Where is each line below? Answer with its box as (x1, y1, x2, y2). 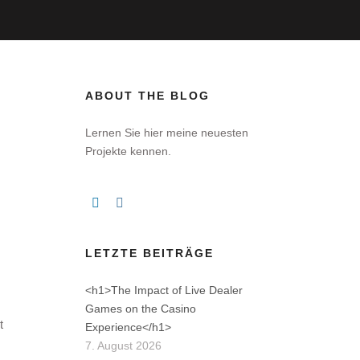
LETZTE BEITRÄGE (85, 247, 214, 260)
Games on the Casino (85, 302, 196, 315)
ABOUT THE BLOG (85, 89, 210, 102)
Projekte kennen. (85, 145, 171, 157)
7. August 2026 (85, 339, 162, 352)
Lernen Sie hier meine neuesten (85, 126, 248, 139)
